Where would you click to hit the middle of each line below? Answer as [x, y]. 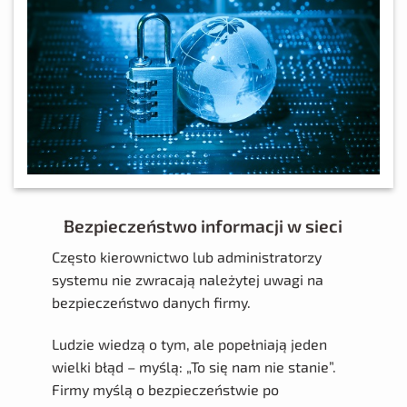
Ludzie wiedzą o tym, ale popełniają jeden [189, 344]
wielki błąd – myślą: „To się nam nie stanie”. [194, 367]
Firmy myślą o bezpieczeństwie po [165, 390]
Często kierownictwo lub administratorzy [186, 257]
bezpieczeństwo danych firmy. [151, 303]
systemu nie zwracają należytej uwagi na [187, 280]
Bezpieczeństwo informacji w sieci [203, 225]
